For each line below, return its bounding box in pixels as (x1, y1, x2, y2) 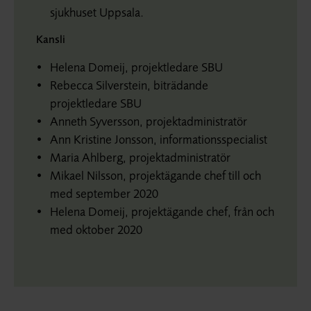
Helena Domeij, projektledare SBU (50, 58, 223, 76)
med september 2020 (50, 184, 158, 202)
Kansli (36, 31, 65, 47)
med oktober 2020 (50, 220, 142, 238)
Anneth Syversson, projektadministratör (50, 112, 247, 130)
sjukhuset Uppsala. (50, 3, 144, 21)
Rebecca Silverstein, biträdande (50, 76, 208, 94)
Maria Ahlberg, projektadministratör (50, 148, 230, 166)
